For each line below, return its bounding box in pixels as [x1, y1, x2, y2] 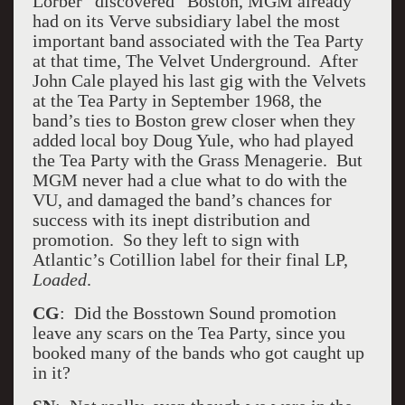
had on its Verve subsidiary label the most [32, 11, 340, 31]
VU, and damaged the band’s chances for [32, 190, 332, 210]
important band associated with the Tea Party [32, 31, 363, 51]
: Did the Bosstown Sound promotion [59, 303, 336, 323]
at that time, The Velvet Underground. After [32, 51, 358, 71]
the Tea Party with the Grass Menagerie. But [32, 150, 363, 170]
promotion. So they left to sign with [32, 230, 299, 250]
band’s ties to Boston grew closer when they [32, 110, 355, 130]
